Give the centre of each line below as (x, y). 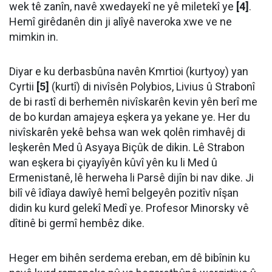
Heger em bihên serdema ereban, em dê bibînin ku (130, 258)
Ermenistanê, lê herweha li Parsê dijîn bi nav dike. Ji (131, 178)
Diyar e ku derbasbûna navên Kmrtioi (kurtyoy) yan (129, 71)
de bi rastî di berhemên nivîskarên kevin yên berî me (133, 102)
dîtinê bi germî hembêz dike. (77, 223)
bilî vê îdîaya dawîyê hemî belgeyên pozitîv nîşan (124, 193)
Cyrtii (23, 87)
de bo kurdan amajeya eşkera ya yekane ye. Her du (130, 117)
